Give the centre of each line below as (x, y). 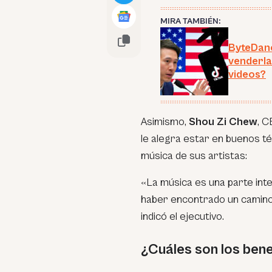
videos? (247, 74)
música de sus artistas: (194, 156)
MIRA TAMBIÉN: (190, 21)
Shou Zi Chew (223, 122)
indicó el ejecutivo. (182, 216)
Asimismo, (165, 122)
